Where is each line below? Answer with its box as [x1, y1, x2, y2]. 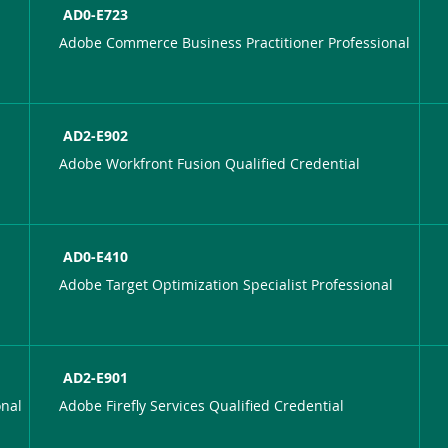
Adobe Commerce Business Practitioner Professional [59, 32, 411, 52]
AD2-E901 [63, 367, 129, 387]
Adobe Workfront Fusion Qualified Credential [59, 153, 361, 173]
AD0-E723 [63, 4, 129, 24]
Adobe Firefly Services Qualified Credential [59, 395, 345, 415]
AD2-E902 [63, 125, 129, 145]
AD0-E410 [63, 246, 129, 266]
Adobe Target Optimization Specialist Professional [59, 274, 394, 294]
